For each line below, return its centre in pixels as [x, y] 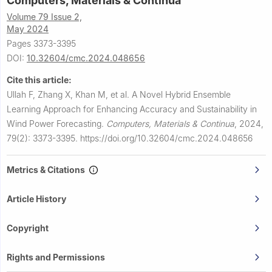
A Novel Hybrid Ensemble [181, 94]
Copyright [28, 228]
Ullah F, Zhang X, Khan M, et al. [69, 94]
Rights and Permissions [56, 257]
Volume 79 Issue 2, [44, 16]
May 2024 [28, 29]
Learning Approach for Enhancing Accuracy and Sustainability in [132, 109]
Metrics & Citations [48, 169]
